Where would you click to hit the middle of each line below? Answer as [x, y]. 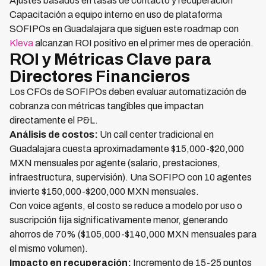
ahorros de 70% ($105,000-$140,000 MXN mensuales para [133, 234]
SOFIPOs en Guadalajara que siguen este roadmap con [124, 29]
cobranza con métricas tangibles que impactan [107, 106]
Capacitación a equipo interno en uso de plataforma [116, 15]
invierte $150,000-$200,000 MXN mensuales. [104, 191]
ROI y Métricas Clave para [110, 59]
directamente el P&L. [54, 120]
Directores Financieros [100, 76]
